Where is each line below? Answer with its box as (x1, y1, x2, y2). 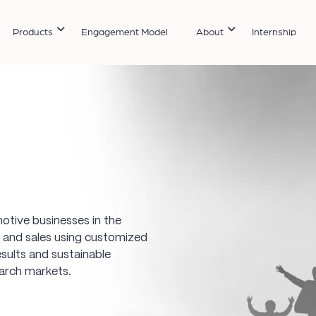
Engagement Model (81, 28, 169, 38)
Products (13, 28, 54, 38)
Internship (252, 28, 297, 38)
